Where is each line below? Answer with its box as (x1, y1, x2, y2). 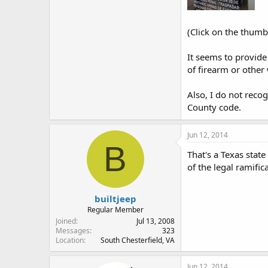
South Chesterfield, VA (100, 234, 175, 245)
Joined (56, 215, 76, 226)
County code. (187, 101, 241, 113)
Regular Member (87, 204, 144, 215)
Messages (56, 225, 90, 236)
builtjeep (94, 192, 136, 205)
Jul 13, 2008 (136, 215, 175, 226)
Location (56, 234, 84, 245)
